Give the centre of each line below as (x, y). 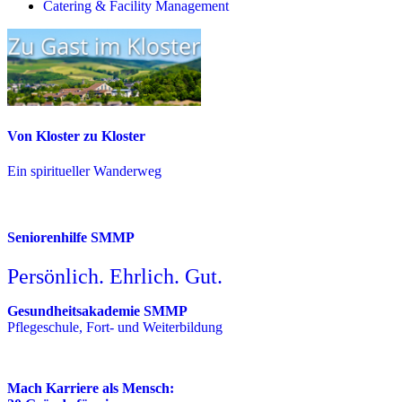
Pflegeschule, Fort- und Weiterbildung (115, 327)
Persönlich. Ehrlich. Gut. (115, 276)
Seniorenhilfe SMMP (71, 237)
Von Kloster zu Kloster (76, 136)
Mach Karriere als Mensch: (91, 388)
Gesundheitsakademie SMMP (97, 311)
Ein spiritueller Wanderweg (84, 171)
